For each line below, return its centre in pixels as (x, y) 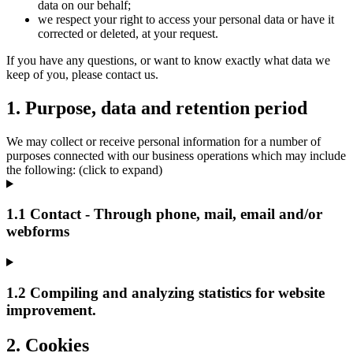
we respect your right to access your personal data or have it (186, 19)
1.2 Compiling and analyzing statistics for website (165, 292)
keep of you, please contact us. (82, 74)
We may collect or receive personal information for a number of (163, 141)
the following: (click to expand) (84, 169)
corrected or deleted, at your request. (128, 33)
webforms (38, 232)
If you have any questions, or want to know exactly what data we (168, 60)
